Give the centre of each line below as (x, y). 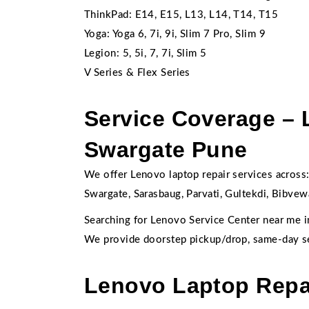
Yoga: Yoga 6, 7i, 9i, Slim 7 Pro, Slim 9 (175, 34)
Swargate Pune (166, 150)
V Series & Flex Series (137, 73)
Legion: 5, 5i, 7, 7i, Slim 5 (146, 53)
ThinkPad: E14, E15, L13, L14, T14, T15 (181, 15)
